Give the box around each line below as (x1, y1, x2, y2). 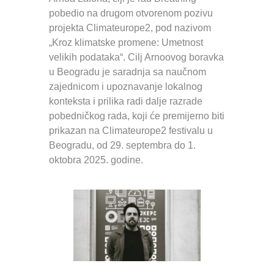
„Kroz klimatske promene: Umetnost (49, 37, 203, 48)
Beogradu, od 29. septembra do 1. (49, 140, 196, 151)
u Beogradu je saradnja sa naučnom (49, 67, 206, 78)
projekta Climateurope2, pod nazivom (49, 23, 211, 34)
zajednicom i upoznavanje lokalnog (49, 81, 202, 92)
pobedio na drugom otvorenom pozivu (49, 8, 213, 19)
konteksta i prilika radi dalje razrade (49, 96, 202, 107)
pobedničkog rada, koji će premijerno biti (49, 111, 224, 122)
